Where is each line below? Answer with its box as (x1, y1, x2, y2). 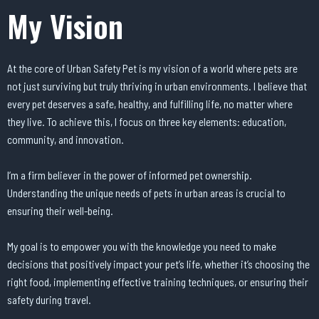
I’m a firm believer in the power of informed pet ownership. (7, 168, 252, 182)
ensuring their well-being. (7, 204, 113, 218)
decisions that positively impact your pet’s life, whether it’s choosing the (7, 256, 310, 271)
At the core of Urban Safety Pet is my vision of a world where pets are (7, 61, 298, 75)
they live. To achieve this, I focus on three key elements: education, (7, 115, 286, 129)
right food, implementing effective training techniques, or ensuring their (7, 274, 308, 288)
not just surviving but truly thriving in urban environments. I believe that (7, 79, 307, 93)
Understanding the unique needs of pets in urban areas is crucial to (7, 186, 286, 200)
